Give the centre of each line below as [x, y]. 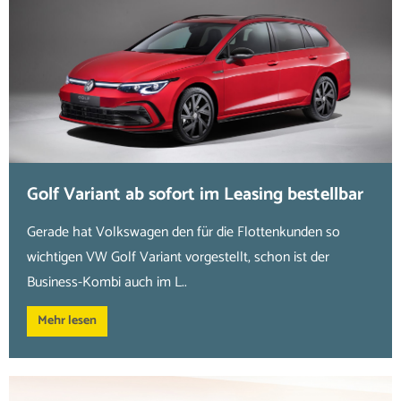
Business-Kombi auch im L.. [107, 282]
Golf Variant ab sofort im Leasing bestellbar [195, 195]
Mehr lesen [67, 321]
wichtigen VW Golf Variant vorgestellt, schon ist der [178, 257]
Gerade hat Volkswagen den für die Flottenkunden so [183, 232]
